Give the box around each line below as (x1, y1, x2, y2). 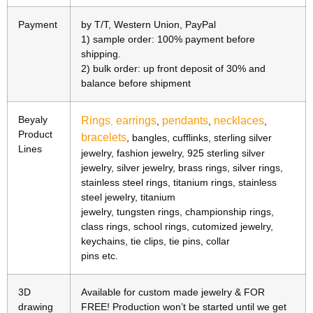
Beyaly (18, 114, 48, 126)
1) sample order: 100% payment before (81, 34, 255, 45)
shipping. (81, 48, 121, 60)
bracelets (81, 131, 126, 144)
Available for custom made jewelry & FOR (81, 286, 265, 298)
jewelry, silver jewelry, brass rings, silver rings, (81, 162, 283, 174)
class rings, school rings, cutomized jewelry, (81, 221, 273, 233)
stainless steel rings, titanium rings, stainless (81, 177, 277, 189)
